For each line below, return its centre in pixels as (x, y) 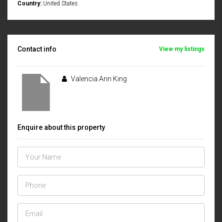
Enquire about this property (61, 128)
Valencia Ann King (98, 79)
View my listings (182, 49)
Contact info (37, 49)
